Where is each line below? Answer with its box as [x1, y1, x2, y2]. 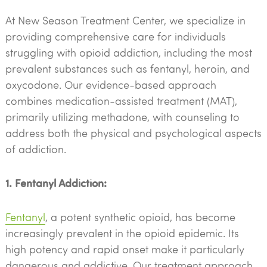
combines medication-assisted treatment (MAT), [5, 94, 237, 108]
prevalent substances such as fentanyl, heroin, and [5, 61, 250, 76]
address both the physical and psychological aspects [5, 126, 262, 140]
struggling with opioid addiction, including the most [5, 45, 252, 60]
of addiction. [5, 142, 66, 156]
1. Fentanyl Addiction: [5, 175, 107, 190]
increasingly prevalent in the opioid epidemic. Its [5, 226, 239, 240]
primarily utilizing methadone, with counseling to [5, 110, 240, 124]
